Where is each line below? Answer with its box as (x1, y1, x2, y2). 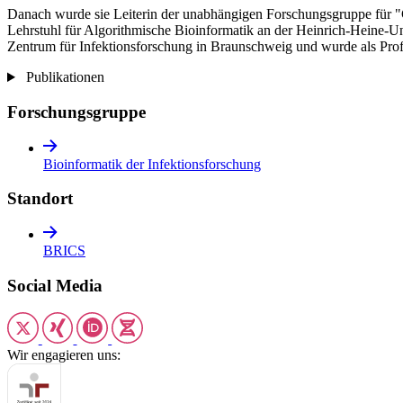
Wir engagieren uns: (7, 347, 121, 363)
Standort (7, 189, 73, 209)
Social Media (7, 275, 103, 295)
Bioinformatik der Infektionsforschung (43, 156, 261, 172)
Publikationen (25, 69, 104, 85)
